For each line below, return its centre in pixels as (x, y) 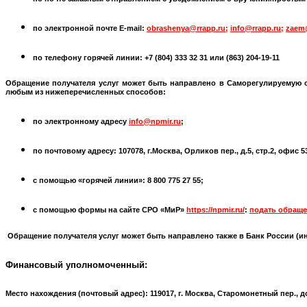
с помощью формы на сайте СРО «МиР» (110, 210)
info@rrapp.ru (256, 28)
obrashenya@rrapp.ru (186, 28)
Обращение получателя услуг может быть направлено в (116, 83)
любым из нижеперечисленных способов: (86, 92)
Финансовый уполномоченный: (76, 265)
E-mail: (133, 28)
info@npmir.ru (155, 122)
